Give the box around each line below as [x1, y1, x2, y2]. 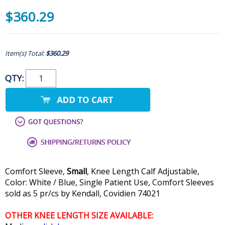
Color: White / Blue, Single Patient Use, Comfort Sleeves [5, 177, 214, 188]
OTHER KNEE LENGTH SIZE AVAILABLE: [5, 210, 153, 221]
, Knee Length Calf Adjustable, [87, 166, 199, 177]
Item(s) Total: [5, 49, 46, 58]
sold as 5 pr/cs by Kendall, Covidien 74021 [5, 188, 160, 199]
